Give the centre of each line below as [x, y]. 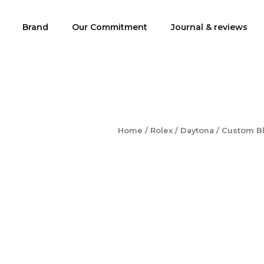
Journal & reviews [209, 27]
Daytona [197, 131]
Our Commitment [110, 27]
